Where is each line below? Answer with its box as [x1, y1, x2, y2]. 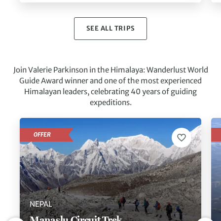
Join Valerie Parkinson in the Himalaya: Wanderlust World [13, 65, 208, 75]
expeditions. [89, 98, 132, 108]
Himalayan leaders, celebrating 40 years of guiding [24, 87, 197, 97]
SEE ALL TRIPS [86, 24, 135, 33]
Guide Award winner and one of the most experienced [19, 76, 202, 86]
